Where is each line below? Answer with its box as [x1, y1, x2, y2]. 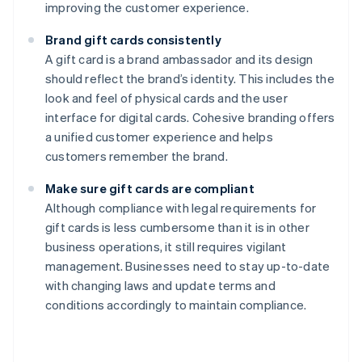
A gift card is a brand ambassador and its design [45, 50, 314, 67]
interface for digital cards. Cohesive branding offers [45, 108, 335, 125]
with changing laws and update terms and [45, 276, 276, 293]
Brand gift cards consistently [45, 31, 221, 48]
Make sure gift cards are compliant [45, 179, 255, 196]
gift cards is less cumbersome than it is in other [45, 218, 309, 235]
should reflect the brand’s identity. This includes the [45, 69, 335, 86]
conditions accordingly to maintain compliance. [45, 296, 307, 313]
